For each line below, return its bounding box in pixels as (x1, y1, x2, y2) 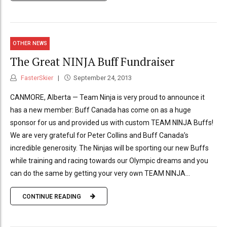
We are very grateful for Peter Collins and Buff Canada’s (10, 131, 188, 140)
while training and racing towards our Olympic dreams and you (10, 157, 208, 165)
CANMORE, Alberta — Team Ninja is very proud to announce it (10, 93, 205, 102)
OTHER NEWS (13, 41, 48, 47)
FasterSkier (19, 74, 53, 82)
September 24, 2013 (73, 74, 132, 82)
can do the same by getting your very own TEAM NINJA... (10, 169, 190, 178)
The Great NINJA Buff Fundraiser (10, 54, 175, 69)
